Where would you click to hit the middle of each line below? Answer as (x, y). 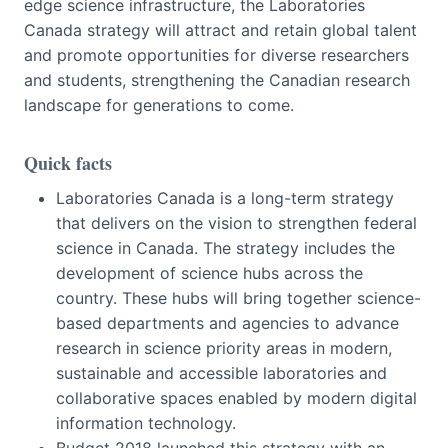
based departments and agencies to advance (227, 322)
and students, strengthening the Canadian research (217, 79)
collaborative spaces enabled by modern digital (236, 397)
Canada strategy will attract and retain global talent (220, 29)
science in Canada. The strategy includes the (225, 247)
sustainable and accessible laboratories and (221, 372)
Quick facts (68, 162)
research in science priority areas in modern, (224, 347)
